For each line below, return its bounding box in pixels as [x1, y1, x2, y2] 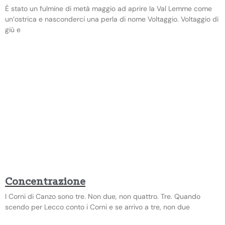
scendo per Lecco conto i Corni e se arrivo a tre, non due [5, 202, 190, 211]
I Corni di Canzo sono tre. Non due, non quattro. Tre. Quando [5, 191, 200, 201]
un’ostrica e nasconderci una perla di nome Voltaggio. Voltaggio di [5, 14, 218, 24]
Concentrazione [5, 176, 85, 188]
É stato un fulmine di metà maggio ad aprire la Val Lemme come [5, 4, 212, 13]
